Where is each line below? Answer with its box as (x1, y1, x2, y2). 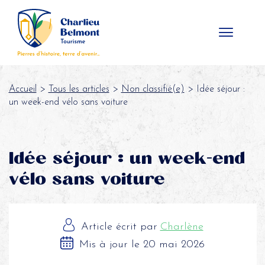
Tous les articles (48, 85, 109, 94)
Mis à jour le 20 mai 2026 (79, 239, 205, 250)
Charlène (160, 221, 203, 232)
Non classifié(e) (121, 85, 185, 94)
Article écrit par (80, 221, 157, 232)
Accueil (8, 85, 37, 94)
